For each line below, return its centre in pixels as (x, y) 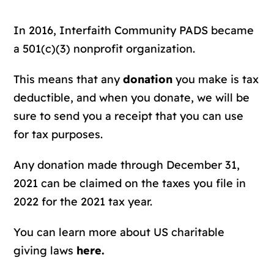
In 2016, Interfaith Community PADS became (134, 30)
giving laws (45, 250)
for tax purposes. (58, 134)
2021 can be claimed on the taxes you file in (130, 183)
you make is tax (216, 79)
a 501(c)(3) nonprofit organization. (105, 48)
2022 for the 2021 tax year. (83, 201)
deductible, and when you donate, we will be (132, 97)
